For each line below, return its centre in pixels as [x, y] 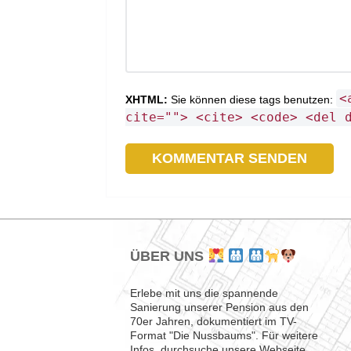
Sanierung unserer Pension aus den [220, 307]
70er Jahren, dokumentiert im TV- [214, 321]
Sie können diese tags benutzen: [252, 100]
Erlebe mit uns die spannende [204, 293]
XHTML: [147, 100]
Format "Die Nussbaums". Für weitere [224, 335]
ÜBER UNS [169, 256]
